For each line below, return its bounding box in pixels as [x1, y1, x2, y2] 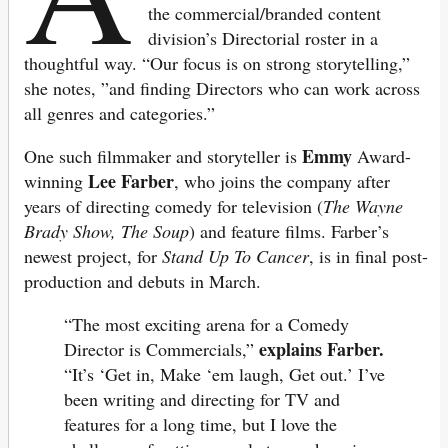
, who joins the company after [174, 169, 390, 194]
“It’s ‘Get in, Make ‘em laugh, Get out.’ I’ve [64, 362, 385, 387]
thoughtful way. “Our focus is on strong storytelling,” [24, 51, 410, 76]
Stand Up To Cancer [162, 244, 309, 269]
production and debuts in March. [24, 269, 267, 294]
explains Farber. [259, 336, 384, 363]
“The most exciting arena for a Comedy [64, 312, 349, 337]
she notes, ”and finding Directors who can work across [24, 76, 420, 101]
